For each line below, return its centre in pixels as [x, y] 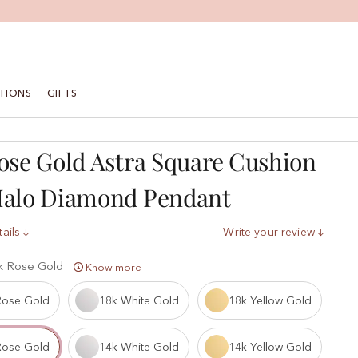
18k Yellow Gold [270, 300]
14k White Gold [139, 346]
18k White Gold [139, 300]
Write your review [269, 232]
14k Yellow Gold [270, 346]
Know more [113, 267]
